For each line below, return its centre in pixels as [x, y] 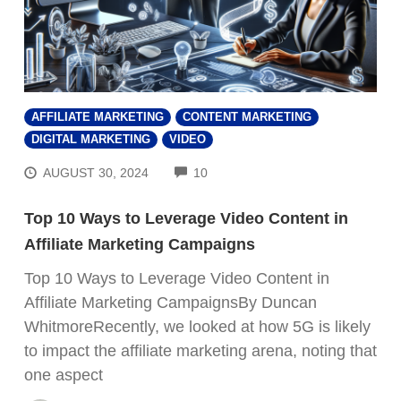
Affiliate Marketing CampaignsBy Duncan [171, 303]
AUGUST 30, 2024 [96, 173]
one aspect [64, 375]
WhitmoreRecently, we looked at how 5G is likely [197, 327]
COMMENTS [244, 171]
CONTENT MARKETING [247, 117]
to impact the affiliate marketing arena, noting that [200, 351]
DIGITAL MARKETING [91, 139]
